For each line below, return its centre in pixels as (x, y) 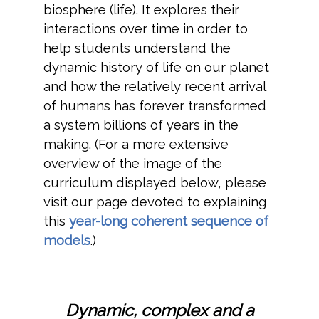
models (67, 241)
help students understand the (137, 48)
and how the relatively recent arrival (154, 87)
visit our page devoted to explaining (155, 202)
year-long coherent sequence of (168, 221)
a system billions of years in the (141, 125)
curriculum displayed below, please (155, 183)
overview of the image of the (132, 164)
